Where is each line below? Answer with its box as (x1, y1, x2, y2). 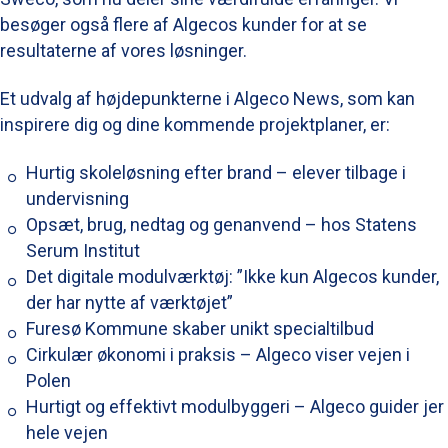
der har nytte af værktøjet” (26, 291, 233, 313)
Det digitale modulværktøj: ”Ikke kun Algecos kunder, (26, 265, 439, 287)
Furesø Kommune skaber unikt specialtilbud (26, 317, 374, 339)
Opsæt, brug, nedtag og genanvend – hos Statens (26, 213, 417, 235)
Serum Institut (26, 239, 140, 261)
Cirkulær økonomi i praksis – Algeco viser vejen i (26, 343, 410, 365)
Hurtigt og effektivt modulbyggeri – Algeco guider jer (26, 395, 444, 417)
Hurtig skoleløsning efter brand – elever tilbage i (26, 161, 406, 183)
